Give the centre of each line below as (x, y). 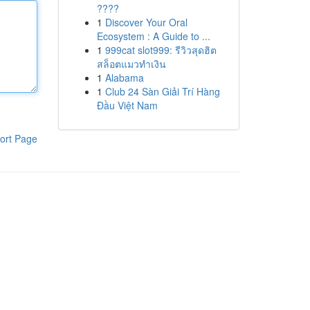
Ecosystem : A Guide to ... (153, 36)
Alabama (124, 77)
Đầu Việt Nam (127, 105)
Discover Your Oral (146, 22)
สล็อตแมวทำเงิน (131, 64)
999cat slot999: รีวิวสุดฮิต (161, 50)
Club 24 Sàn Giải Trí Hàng (162, 91)
